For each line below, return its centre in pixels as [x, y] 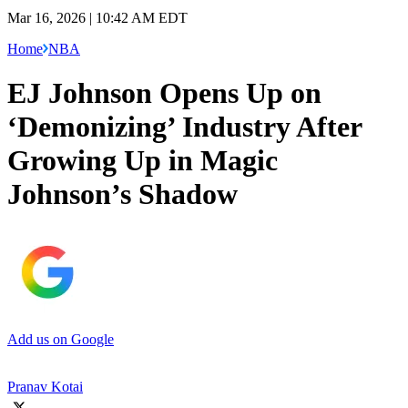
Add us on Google [61, 339]
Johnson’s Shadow [122, 194]
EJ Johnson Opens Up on [164, 93]
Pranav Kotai [45, 386]
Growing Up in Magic [143, 161]
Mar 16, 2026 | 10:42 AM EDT [97, 17]
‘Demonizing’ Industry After [184, 127]
